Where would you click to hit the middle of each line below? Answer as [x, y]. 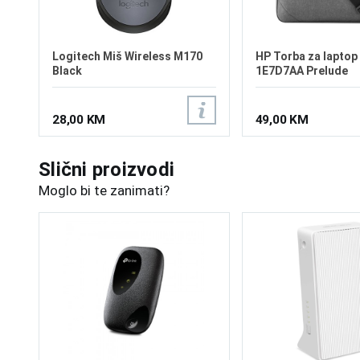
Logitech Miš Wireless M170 [127, 56]
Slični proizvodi [106, 169]
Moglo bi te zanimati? [104, 190]
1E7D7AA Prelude [301, 71]
